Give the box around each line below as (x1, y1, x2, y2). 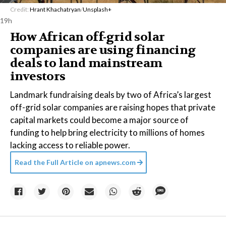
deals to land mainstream (10, 55, 162, 71)
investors (10, 69, 66, 84)
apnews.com (93, 158, 136, 166)
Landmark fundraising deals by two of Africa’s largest (10, 89, 211, 100)
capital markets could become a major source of (10, 115, 189, 125)
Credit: (10, 6, 30, 13)
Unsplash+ (83, 6, 111, 13)
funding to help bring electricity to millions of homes (10, 127, 205, 138)
